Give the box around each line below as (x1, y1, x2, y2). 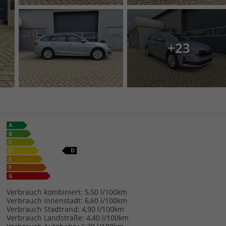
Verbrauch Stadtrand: (6, 204, 80, 214)
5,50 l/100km (84, 187, 127, 197)
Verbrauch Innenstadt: (6, 196, 83, 206)
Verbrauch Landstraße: (6, 213, 84, 223)
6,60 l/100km (84, 196, 127, 206)
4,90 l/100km (81, 204, 124, 214)
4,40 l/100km (86, 213, 129, 223)
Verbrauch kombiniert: (6, 187, 83, 197)
